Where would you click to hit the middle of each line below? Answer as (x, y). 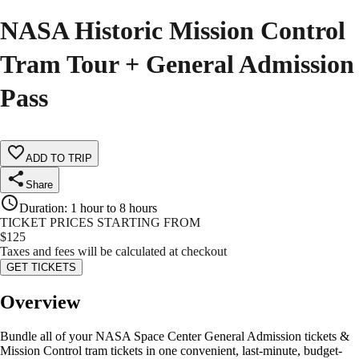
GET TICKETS (41, 268)
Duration (42, 208)
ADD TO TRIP (59, 159)
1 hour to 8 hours (114, 208)
